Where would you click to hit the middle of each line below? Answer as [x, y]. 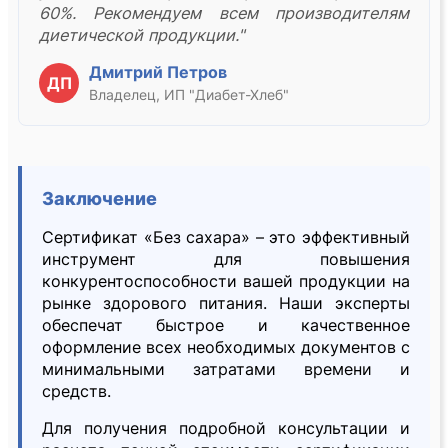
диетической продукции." [142, 35]
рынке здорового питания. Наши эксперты [226, 303]
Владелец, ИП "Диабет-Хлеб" [189, 95]
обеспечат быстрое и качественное [226, 325]
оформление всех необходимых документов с [226, 347]
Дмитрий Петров [158, 72]
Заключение [99, 199]
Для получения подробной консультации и [226, 428]
